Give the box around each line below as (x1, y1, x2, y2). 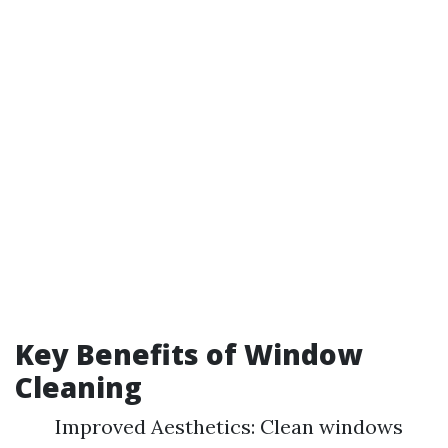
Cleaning (15, 368, 142, 406)
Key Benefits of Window (15, 335, 362, 373)
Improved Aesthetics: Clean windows (55, 414, 403, 439)
